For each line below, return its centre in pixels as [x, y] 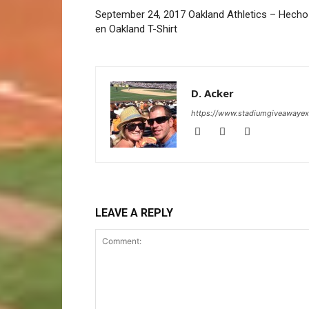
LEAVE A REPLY [134, 213]
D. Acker [212, 93]
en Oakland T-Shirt [136, 29]
